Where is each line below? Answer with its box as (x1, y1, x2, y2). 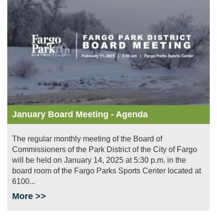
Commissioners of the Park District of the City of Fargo (12, 145, 197, 154)
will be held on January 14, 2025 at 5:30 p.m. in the (12, 155, 186, 164)
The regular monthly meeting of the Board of (12, 134, 162, 143)
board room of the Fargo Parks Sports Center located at (12, 166, 201, 175)
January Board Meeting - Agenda (12, 109, 148, 119)
